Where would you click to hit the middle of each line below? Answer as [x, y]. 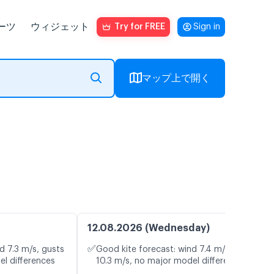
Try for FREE [140, 27]
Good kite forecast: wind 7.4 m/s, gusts [176, 250]
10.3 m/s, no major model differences [172, 261]
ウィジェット [60, 27]
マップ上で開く [176, 78]
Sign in [207, 27]
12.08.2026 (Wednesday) [149, 228]
